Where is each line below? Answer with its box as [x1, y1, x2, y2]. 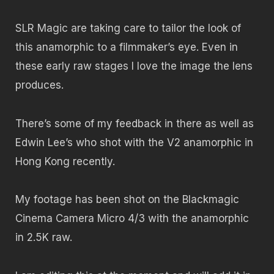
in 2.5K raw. [15, 231, 72, 244]
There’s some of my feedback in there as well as [15, 117, 254, 130]
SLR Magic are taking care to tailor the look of [15, 22, 241, 35]
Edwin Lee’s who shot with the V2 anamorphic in [15, 136, 253, 149]
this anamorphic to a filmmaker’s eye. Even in [15, 41, 238, 54]
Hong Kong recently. [15, 155, 115, 168]
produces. [15, 79, 64, 92]
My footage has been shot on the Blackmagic [15, 193, 239, 206]
